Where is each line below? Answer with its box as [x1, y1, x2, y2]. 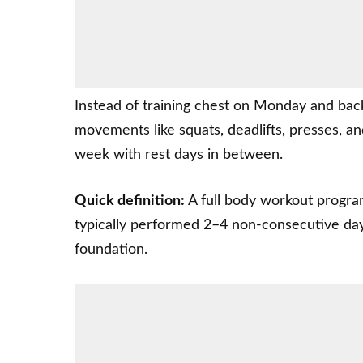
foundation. [75, 242, 147, 258]
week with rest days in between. [75, 147, 283, 163]
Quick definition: [75, 194, 185, 209]
